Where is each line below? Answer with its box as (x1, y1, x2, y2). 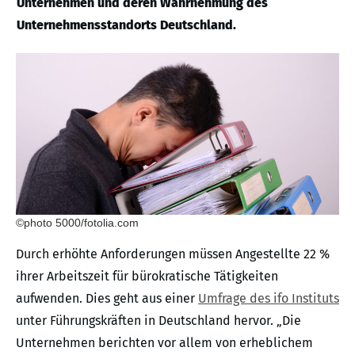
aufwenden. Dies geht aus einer (16, 291, 198, 306)
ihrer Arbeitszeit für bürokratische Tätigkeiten (16, 269, 278, 284)
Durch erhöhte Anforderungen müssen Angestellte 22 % (16, 246, 330, 261)
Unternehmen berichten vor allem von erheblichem (16, 335, 313, 350)
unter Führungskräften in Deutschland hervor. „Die (16, 313, 301, 328)
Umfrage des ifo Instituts (198, 291, 339, 306)
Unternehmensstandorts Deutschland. (17, 17, 236, 32)
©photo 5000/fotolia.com (16, 216, 139, 229)
